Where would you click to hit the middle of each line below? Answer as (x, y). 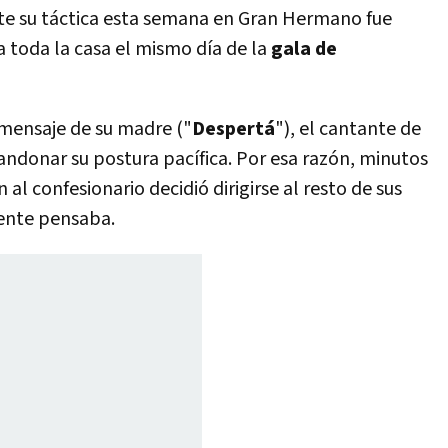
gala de (304, 49)
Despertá (233, 129)
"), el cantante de (348, 129)
